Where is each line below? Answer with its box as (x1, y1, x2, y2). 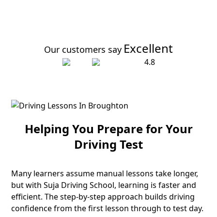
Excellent (124, 40, 173, 56)
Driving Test (74, 136, 143, 152)
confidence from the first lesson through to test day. (11, 203, 203, 214)
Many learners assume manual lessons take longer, (11, 168, 198, 179)
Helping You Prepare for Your (24, 121, 193, 137)
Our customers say (44, 44, 122, 55)
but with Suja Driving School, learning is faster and (11, 180, 196, 190)
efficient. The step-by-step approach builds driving (11, 191, 195, 202)
